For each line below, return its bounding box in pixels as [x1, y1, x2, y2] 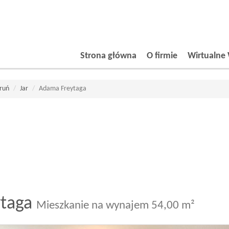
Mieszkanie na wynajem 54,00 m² [36, 199, 195, 212]
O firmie [147, 51, 177, 61]
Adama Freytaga [39, 85, 86, 93]
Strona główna [80, 51, 136, 61]
